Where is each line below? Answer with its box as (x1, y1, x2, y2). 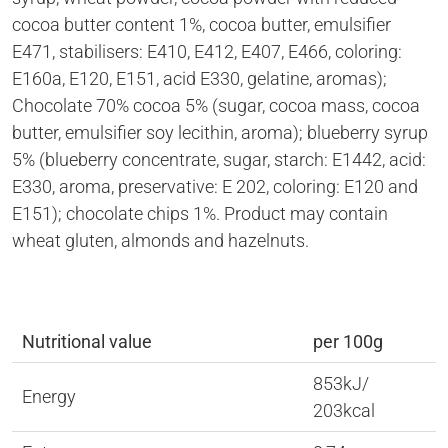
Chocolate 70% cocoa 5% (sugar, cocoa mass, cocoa (12, 95, 420, 116)
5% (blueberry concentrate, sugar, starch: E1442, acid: (12, 149, 426, 170)
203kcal (313, 400, 375, 421)
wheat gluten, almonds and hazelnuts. (12, 230, 309, 251)
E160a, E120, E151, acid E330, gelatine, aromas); (12, 68, 387, 89)
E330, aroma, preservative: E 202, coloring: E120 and (12, 176, 418, 197)
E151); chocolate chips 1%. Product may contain (12, 203, 388, 224)
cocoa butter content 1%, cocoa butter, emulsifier (12, 14, 391, 35)
